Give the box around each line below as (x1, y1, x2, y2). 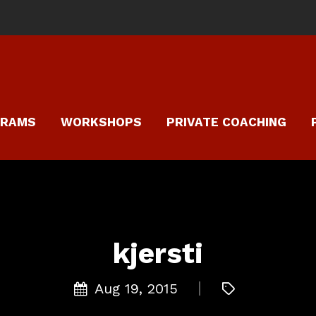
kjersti (113, 236, 203, 270)
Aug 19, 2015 (94, 279, 178, 297)
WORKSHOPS (61, 115, 142, 129)
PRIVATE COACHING (166, 115, 286, 129)
